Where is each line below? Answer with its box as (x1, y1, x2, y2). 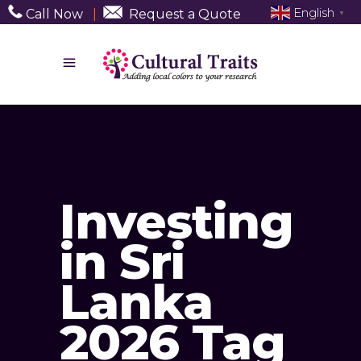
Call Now (23, 6, 83, 22)
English (293, 4, 334, 20)
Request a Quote (129, 6, 241, 22)
